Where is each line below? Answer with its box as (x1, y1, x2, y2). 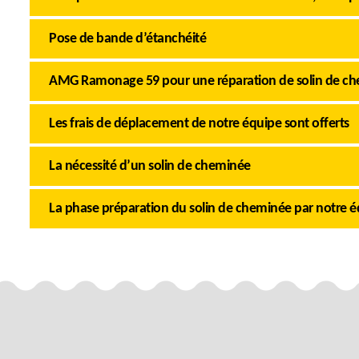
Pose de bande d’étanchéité (49, 31, 206, 46)
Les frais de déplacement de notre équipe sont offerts (49, 116, 349, 131)
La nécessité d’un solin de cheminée (49, 159, 251, 174)
